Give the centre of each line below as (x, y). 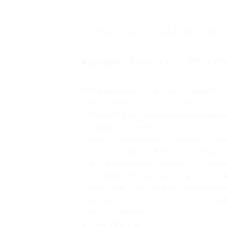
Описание (156, 61)
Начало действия (110, 20)
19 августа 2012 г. (115, 32)
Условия (101, 61)
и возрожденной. (113, 212)
